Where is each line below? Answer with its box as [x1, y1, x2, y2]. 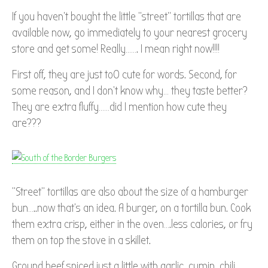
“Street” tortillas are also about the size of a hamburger [12, 185, 248, 199]
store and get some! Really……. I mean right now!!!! [12, 42, 220, 56]
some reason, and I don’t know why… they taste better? [12, 84, 248, 98]
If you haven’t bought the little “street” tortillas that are [12, 10, 241, 23]
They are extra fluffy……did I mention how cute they [12, 100, 227, 114]
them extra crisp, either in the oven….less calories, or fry [12, 218, 252, 231]
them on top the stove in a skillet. [12, 234, 151, 247]
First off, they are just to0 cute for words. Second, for [12, 68, 237, 81]
